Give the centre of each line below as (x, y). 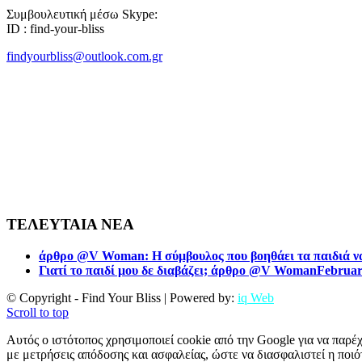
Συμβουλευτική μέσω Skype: (82, 14)
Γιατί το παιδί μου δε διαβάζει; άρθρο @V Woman (178, 271)
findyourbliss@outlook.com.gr (84, 56)
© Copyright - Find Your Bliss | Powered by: (122, 298)
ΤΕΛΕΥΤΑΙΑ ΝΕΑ (70, 225)
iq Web (256, 298)
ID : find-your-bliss (55, 28)
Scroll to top (38, 313)
